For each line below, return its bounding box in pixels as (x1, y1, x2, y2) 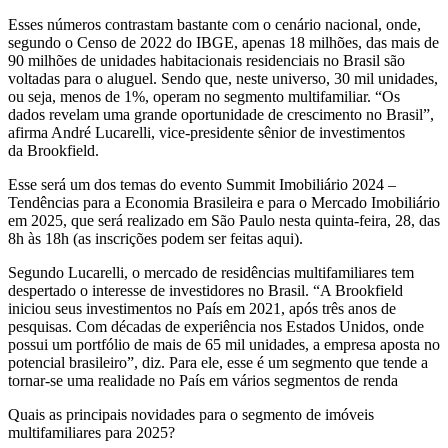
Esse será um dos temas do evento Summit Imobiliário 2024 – (8, 176, 396, 194)
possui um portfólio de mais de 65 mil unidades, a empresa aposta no (8, 336, 440, 354)
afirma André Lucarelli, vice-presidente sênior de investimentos (8, 124, 405, 142)
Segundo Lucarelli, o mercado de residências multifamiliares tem (8, 264, 414, 282)
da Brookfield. (8, 142, 99, 160)
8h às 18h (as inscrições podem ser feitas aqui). (8, 230, 303, 248)
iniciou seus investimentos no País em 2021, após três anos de (8, 300, 396, 318)
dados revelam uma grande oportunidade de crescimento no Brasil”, (8, 106, 434, 124)
